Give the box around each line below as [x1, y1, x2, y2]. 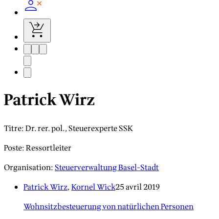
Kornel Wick [71, 181, 115, 193]
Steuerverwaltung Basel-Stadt [55, 161, 159, 174]
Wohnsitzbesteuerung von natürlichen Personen [23, 200, 194, 213]
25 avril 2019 [115, 181, 160, 193]
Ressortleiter [26, 142, 71, 154]
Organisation [4, 161, 51, 174]
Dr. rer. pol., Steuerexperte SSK [25, 122, 133, 134]
